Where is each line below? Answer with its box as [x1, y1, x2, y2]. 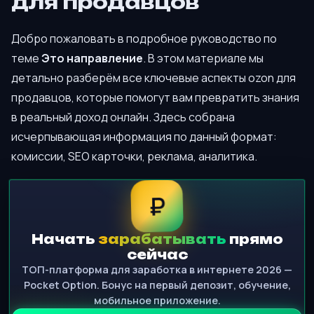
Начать [31, 231, 98, 247]
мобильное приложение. [93, 294, 221, 308]
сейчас [126, 247, 188, 263]
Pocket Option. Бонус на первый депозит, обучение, [23, 278, 291, 292]
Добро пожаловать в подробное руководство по [11, 31, 277, 47]
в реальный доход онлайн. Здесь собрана [11, 109, 235, 125]
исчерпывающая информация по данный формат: [11, 129, 277, 145]
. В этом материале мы [143, 50, 264, 67]
